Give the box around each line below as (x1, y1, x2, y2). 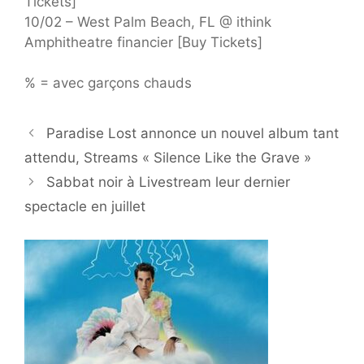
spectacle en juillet (24, 198, 145, 215)
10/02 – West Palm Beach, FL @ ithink (24, 13, 271, 30)
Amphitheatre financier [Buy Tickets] (24, 33, 262, 50)
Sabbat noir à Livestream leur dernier (46, 174, 291, 191)
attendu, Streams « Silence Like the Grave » (24, 149, 311, 167)
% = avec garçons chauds (24, 75, 192, 92)
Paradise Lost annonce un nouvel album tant (46, 125, 340, 142)
